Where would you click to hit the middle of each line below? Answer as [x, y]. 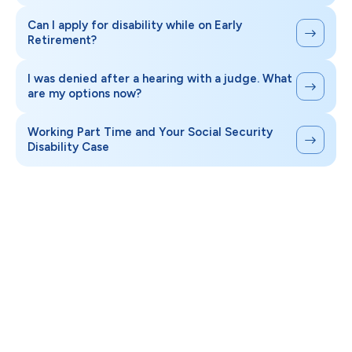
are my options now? [84, 94]
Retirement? [62, 40]
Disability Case [68, 147]
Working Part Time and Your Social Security [150, 132]
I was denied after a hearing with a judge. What [160, 79]
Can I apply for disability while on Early [135, 26]
